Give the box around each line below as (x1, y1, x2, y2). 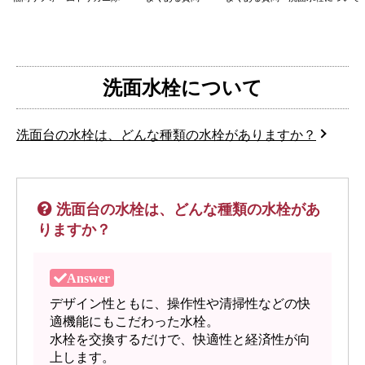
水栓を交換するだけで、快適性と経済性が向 (50, 332, 310, 347)
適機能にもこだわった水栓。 (50, 314, 219, 329)
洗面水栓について (103, 76, 262, 99)
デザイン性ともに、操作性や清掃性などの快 (50, 297, 310, 311)
